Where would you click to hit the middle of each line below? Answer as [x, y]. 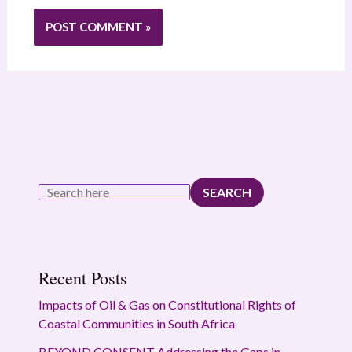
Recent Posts [82, 278]
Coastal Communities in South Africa [136, 324]
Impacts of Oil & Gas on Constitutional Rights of [167, 305]
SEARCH [227, 192]
